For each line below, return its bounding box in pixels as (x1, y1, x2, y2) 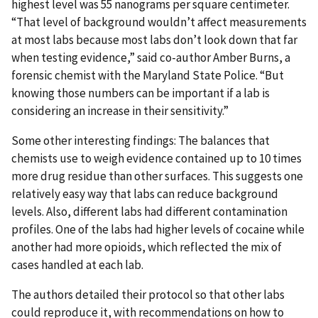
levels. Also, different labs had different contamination (11, 203, 287, 219)
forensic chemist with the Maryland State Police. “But (11, 67, 284, 83)
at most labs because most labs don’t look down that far (11, 31, 297, 48)
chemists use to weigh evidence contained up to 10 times (11, 150, 302, 166)
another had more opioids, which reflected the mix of (11, 238, 282, 255)
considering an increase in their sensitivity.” (11, 102, 229, 119)
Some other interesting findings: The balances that (11, 132, 270, 148)
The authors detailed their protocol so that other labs (11, 286, 285, 302)
